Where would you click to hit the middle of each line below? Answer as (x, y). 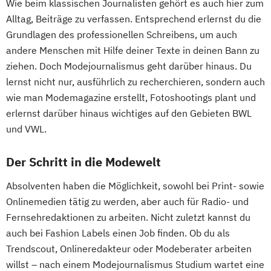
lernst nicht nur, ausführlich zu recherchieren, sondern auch (135, 82)
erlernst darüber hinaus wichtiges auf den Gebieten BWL (129, 113)
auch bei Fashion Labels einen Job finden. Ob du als (118, 233)
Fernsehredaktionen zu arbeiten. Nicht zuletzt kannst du (128, 217)
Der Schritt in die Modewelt (83, 162)
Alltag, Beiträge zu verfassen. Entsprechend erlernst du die (134, 19)
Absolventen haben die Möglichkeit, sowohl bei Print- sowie (135, 186)
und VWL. (26, 129)
